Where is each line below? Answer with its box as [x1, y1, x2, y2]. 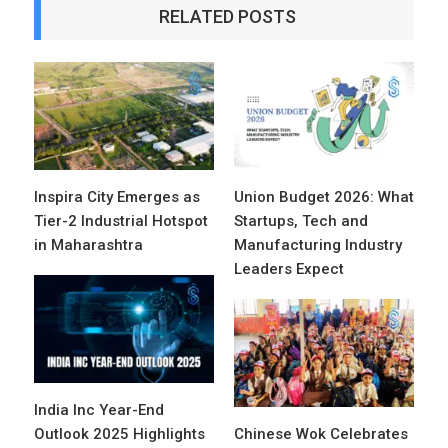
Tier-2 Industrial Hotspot [34, 212, 208, 231]
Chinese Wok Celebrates [234, 425, 408, 444]
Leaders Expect [234, 260, 344, 279]
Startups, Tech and [234, 212, 368, 231]
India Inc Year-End [34, 401, 164, 420]
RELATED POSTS [159, 6, 296, 28]
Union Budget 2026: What [234, 188, 414, 207]
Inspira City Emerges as [34, 188, 200, 207]
